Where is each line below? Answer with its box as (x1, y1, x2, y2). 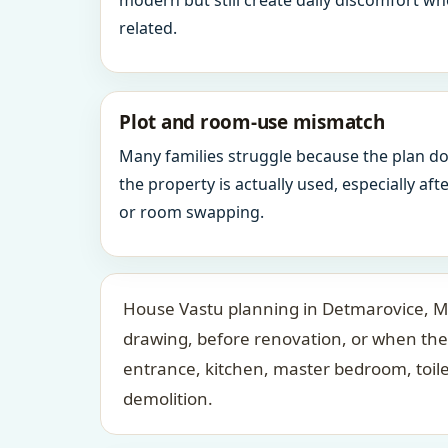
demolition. (123, 387, 213, 410)
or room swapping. (119, 201, 264, 223)
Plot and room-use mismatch (119, 109, 385, 135)
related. (119, 17, 177, 39)
